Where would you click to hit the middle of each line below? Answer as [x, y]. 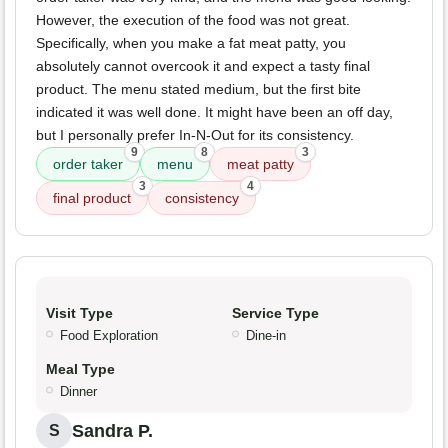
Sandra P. [112, 431]
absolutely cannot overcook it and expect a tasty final [203, 66]
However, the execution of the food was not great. [193, 20]
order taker [88, 164]
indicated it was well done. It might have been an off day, [214, 112]
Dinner [78, 392]
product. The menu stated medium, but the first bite [198, 89]
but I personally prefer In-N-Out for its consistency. [195, 135]
